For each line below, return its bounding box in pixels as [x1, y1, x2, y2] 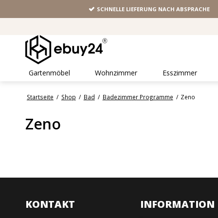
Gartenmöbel [29, 68, 70, 78]
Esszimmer [162, 68, 197, 78]
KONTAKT [25, 198, 75, 211]
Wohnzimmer [95, 68, 138, 78]
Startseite [26, 93, 54, 101]
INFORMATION [140, 198, 215, 211]
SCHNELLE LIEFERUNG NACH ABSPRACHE [97, 5, 210, 13]
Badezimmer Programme [102, 93, 173, 101]
